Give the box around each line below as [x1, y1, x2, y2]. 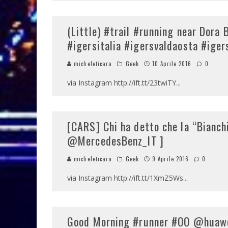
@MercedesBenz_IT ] [67, 132, 164, 149]
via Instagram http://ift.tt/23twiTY [67, 78, 176, 88]
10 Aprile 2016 [152, 60, 192, 68]
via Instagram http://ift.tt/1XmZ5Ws [67, 173, 183, 183]
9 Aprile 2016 [152, 155, 189, 163]
